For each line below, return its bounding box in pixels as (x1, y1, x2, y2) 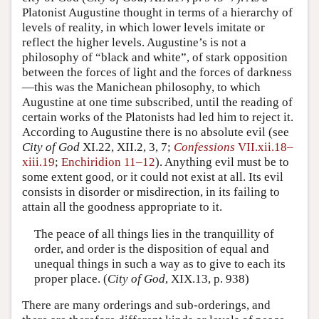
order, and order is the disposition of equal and (33, 241, 269, 256)
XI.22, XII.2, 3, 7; (80, 140, 174, 154)
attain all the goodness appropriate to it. (22, 200, 222, 214)
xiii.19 (22, 155, 55, 169)
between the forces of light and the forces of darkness (22, 66, 292, 79)
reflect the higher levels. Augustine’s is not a (22, 36, 246, 49)
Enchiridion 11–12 (61, 155, 155, 169)
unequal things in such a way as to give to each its (33, 256, 286, 271)
